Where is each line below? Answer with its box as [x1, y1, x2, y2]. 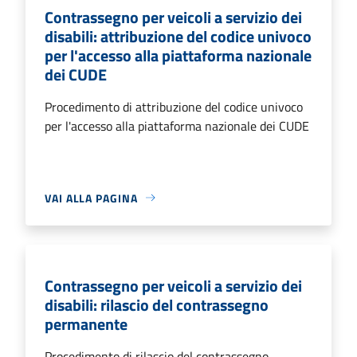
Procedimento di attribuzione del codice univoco [45, 96, 303, 116]
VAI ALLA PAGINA [45, 189, 138, 206]
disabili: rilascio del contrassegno [45, 292, 269, 317]
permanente [45, 311, 127, 336]
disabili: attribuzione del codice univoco [45, 23, 312, 49]
